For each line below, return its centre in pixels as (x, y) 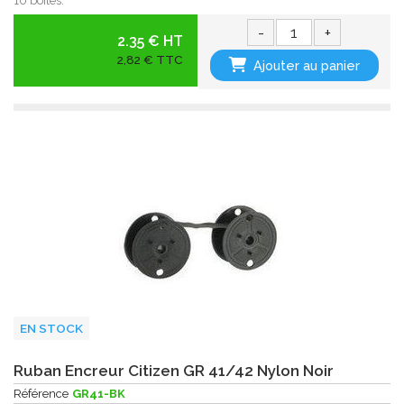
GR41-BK (99, 393)
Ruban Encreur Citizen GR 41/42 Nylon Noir (174, 370)
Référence (41, 393)
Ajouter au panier (307, 66)
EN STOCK (51, 329)
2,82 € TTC (150, 60)
